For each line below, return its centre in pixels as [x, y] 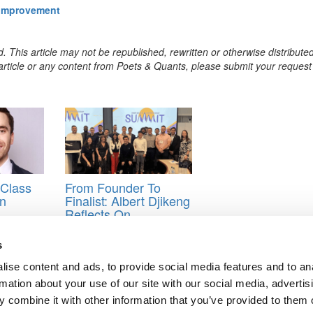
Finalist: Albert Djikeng [127, 200]
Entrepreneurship [113, 240]
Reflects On [97, 213]
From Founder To [112, 187]
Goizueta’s [94, 227]
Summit [86, 253]
